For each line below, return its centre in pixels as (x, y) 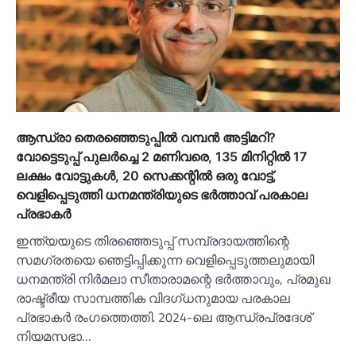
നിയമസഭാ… (54, 336)
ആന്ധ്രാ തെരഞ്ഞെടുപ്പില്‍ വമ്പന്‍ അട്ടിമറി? (146, 137)
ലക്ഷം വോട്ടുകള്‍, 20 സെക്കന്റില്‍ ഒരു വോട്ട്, (146, 175)
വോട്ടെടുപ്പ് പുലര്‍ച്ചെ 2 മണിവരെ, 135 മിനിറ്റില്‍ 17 (161, 156)
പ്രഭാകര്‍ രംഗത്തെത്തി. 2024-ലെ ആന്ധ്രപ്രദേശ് (164, 317)
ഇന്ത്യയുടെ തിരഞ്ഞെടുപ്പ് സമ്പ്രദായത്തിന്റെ (153, 240)
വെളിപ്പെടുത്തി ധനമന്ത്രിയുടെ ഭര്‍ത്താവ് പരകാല (162, 194)
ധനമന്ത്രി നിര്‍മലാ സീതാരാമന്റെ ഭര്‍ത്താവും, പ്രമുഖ (173, 279)
